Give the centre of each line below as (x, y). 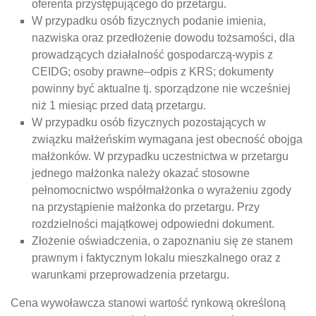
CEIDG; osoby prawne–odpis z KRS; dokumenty (153, 72)
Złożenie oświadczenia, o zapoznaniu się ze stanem (162, 241)
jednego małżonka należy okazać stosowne (141, 173)
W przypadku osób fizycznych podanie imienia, (149, 21)
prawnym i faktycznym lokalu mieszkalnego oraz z (156, 258)
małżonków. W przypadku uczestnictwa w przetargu (160, 156)
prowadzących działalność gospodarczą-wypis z (152, 55)
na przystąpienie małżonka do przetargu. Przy (146, 207)
